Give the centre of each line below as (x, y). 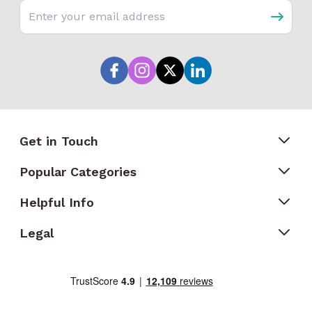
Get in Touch (59, 141)
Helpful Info (57, 202)
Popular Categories (78, 172)
